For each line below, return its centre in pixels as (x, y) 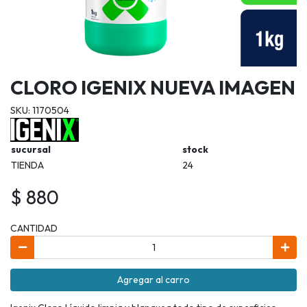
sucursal (31, 150)
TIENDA (27, 165)
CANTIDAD (34, 229)
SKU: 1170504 (40, 111)
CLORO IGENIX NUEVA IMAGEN (153, 88)
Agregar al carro (153, 280)
